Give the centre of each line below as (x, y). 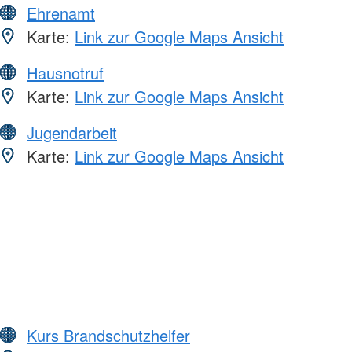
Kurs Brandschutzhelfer (108, 335)
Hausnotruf (65, 72)
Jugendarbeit (72, 132)
